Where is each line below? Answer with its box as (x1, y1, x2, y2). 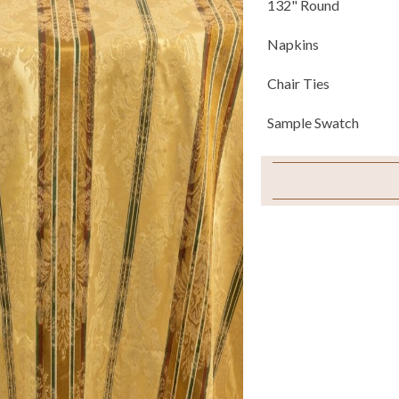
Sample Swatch (267, 114, 360, 131)
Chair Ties (267, 75, 330, 92)
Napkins (267, 36, 320, 53)
